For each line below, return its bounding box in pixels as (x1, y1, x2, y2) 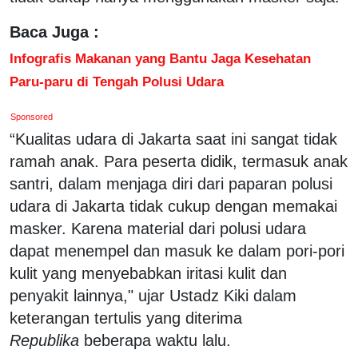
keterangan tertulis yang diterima (10, 308, 242, 327)
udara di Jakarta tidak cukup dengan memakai (10, 197, 337, 215)
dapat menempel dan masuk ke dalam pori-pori (10, 241, 344, 260)
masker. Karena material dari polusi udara (10, 219, 306, 237)
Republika (10, 331, 84, 349)
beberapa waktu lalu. (84, 331, 236, 349)
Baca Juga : (10, 22, 99, 41)
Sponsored (10, 111, 54, 121)
